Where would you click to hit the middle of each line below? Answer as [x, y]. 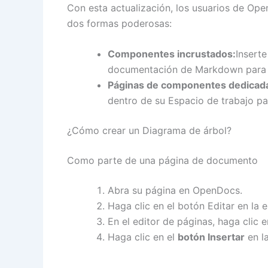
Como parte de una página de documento [162, 161]
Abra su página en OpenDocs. [175, 191]
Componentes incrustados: [172, 54]
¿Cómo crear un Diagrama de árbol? [149, 131]
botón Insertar [211, 237]
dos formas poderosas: [119, 23]
